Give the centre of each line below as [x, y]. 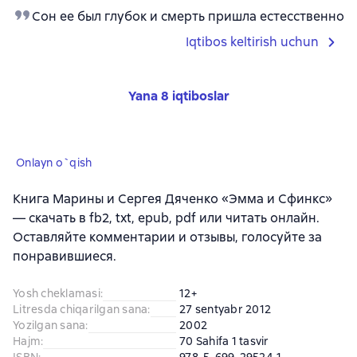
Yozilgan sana [49, 326]
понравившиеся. [65, 257]
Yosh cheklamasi [57, 294]
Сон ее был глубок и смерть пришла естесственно [188, 17]
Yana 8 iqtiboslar [178, 96]
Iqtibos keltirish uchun [252, 42]
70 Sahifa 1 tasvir [224, 341]
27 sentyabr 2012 [225, 310]
